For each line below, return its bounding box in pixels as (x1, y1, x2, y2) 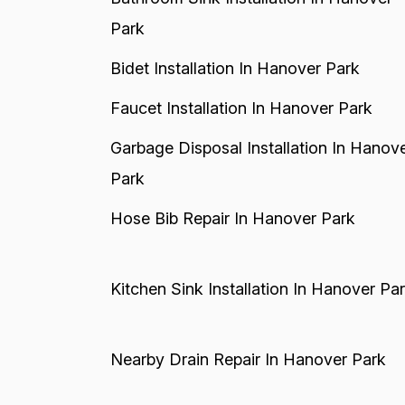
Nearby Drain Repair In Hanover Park (109, 350, 386, 369)
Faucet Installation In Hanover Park (109, 99, 372, 118)
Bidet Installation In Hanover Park (109, 59, 360, 78)
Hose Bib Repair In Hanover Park (109, 209, 355, 228)
